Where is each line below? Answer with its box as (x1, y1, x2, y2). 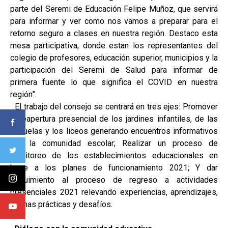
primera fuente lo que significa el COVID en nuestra (10, 77, 218, 87)
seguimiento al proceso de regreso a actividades (10, 175, 218, 185)
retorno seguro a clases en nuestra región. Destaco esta (10, 28, 218, 38)
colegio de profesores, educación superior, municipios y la (10, 52, 218, 63)
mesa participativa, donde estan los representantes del (10, 40, 218, 50)
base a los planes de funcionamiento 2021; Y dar (10, 162, 218, 173)
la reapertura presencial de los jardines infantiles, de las (10, 113, 218, 124)
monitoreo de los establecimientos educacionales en (10, 150, 218, 160)
